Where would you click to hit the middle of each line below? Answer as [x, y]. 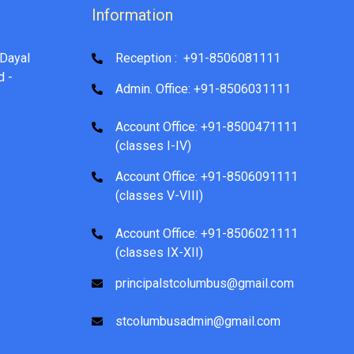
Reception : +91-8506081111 [198, 58]
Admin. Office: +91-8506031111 [203, 88]
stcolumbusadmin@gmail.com [198, 321]
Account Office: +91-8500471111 [207, 126]
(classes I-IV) [153, 145]
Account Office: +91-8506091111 [207, 176]
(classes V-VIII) [159, 195]
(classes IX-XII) [159, 252]
